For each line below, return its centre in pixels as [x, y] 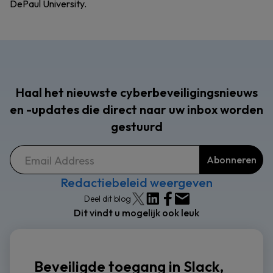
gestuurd [136, 126]
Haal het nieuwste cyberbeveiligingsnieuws [136, 92]
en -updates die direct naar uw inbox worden [136, 109]
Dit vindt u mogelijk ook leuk [136, 213]
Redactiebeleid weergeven [136, 183]
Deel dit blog [107, 199]
